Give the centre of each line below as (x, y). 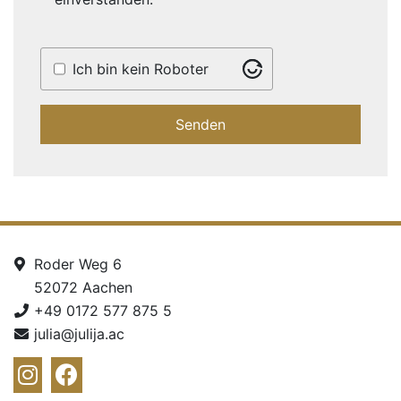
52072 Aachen (83, 288)
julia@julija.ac (79, 334)
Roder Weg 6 (78, 264)
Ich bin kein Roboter (141, 69)
